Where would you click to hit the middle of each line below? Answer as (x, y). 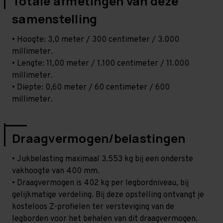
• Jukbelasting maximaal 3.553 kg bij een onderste (103, 159)
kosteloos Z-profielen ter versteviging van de (93, 207)
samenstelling (55, 18)
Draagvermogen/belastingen (99, 138)
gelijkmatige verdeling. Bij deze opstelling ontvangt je (108, 195)
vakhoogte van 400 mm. (56, 171)
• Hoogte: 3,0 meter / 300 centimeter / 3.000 (96, 40)
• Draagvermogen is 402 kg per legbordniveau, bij (100, 183)
